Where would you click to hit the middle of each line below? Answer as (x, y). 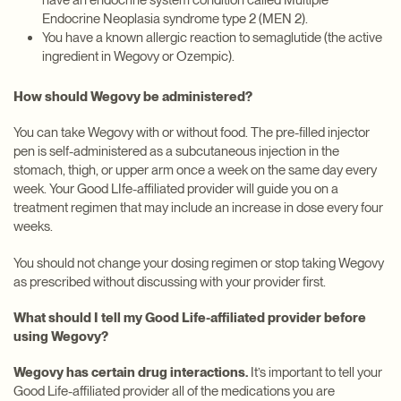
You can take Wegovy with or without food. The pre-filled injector (192, 133)
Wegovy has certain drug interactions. (131, 373)
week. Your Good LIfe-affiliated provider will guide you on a (176, 189)
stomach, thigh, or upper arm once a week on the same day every (195, 171)
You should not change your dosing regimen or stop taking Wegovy (199, 263)
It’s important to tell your (315, 373)
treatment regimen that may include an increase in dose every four (198, 208)
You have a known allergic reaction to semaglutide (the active (212, 38)
